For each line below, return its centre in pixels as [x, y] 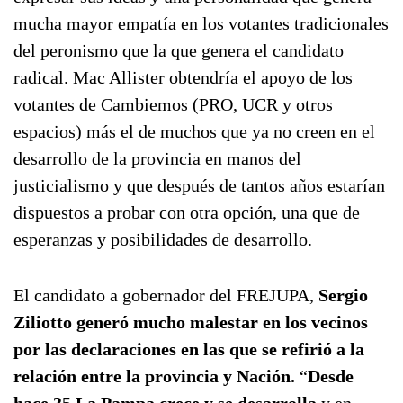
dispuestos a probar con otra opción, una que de [187, 212]
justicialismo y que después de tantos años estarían [199, 185]
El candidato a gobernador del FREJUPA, [166, 295]
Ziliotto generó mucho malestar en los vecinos [191, 322]
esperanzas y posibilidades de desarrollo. [163, 239]
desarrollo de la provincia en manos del [157, 158]
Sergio [343, 295]
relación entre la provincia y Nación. [154, 376]
